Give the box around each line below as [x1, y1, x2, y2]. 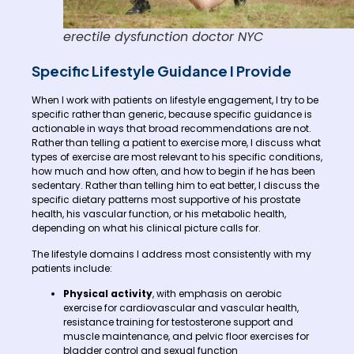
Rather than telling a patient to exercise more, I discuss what [32, 136, 321, 150]
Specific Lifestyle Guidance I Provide [32, 62, 292, 81]
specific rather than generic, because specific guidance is [32, 107, 312, 122]
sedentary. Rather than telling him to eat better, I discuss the [32, 179, 319, 193]
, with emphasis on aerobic [153, 287, 282, 301]
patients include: [32, 261, 112, 275]
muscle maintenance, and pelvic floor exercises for [63, 330, 309, 344]
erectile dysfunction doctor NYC [63, 28, 263, 47]
